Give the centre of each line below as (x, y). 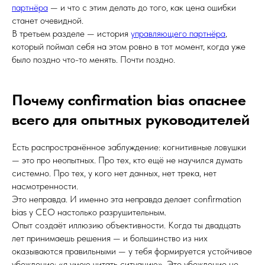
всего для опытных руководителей (131, 119)
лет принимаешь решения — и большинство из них (110, 238)
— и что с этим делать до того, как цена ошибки (142, 7)
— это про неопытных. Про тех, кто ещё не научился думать (127, 160)
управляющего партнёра (178, 33)
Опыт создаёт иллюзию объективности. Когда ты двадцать (126, 225)
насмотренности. (45, 186)
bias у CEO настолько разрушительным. (89, 212)
